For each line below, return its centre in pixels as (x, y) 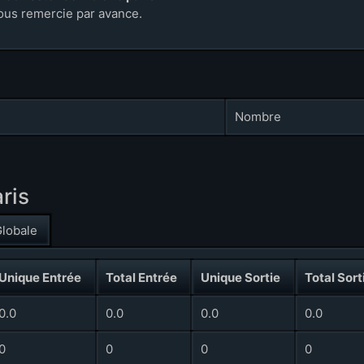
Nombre (258, 117)
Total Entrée (142, 277)
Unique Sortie (241, 277)
